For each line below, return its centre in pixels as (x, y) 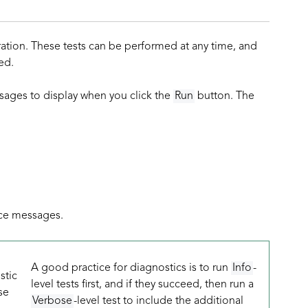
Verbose (53, 301)
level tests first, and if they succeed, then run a (143, 285)
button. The (224, 96)
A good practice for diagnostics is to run (131, 268)
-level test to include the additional (159, 301)
